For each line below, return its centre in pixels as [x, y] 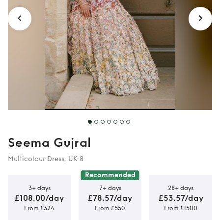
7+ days [110, 188]
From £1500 [181, 208]
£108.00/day [39, 198]
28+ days [181, 188]
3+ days [39, 188]
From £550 [110, 208]
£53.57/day [181, 198]
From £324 [39, 208]
